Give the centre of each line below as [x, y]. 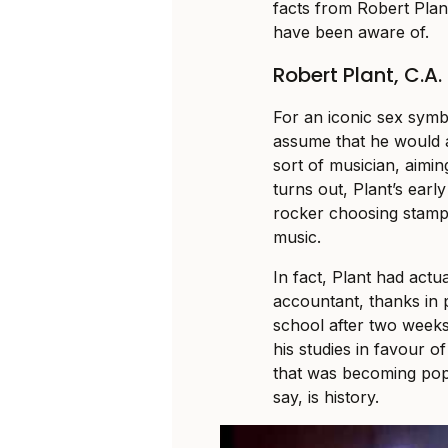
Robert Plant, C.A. [358, 74]
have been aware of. [351, 31]
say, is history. [326, 396]
